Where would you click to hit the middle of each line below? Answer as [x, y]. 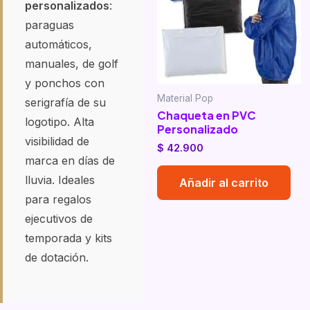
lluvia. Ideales [60, 180]
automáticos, [58, 44]
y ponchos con [65, 83]
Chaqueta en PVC [207, 116]
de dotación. [57, 257]
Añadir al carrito [224, 182]
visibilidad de [57, 141]
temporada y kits [69, 238]
